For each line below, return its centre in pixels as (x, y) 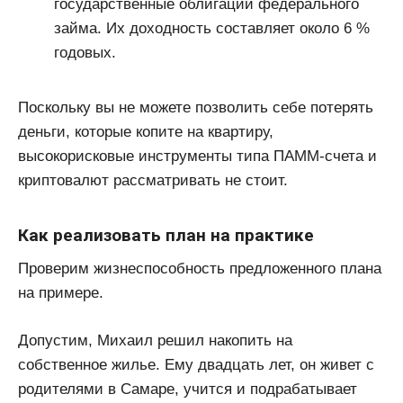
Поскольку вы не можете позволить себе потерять (196, 107)
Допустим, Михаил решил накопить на (155, 340)
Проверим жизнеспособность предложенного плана (200, 269)
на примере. (61, 293)
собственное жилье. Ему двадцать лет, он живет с (196, 364)
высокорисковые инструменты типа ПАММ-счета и (197, 156)
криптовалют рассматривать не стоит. (153, 180)
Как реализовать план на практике (166, 235)
